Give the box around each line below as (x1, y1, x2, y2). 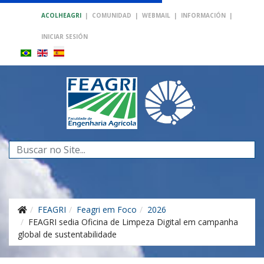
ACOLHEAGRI (41, 11, 81, 19)
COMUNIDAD (92, 11, 131, 19)
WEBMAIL (142, 11, 170, 19)
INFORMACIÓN (181, 11, 226, 19)
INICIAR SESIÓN (41, 32, 88, 41)
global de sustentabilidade (18, 229, 117, 240)
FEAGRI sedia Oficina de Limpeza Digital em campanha (28, 216, 238, 227)
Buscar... (8, 141, 40, 152)
